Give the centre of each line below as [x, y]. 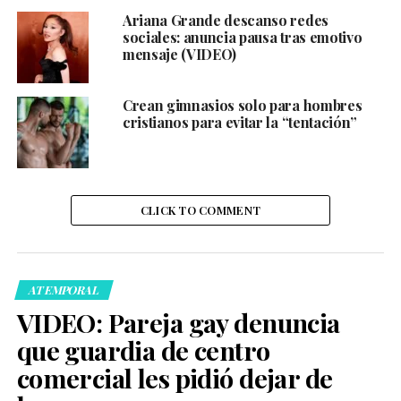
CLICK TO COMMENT [200, 209]
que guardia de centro [143, 350]
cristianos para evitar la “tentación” [240, 122]
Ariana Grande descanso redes [225, 20]
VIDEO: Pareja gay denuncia [178, 322]
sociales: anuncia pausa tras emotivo [242, 37]
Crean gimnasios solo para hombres [242, 105]
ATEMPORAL [64, 289]
